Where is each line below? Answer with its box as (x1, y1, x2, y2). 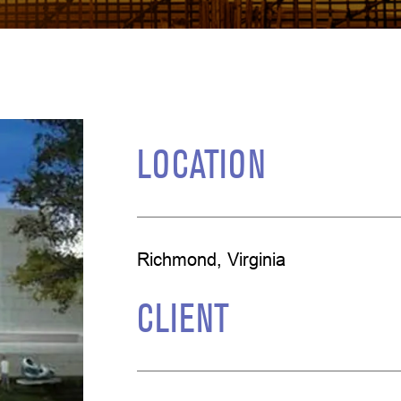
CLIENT (136, 303, 229, 339)
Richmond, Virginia (136, 249, 286, 269)
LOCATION (136, 149, 266, 185)
